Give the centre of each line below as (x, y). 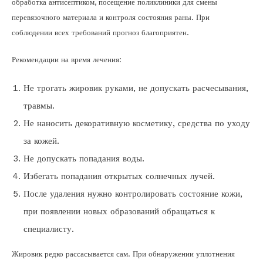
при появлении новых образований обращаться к (119, 212)
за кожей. (41, 141)
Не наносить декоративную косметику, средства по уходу (137, 124)
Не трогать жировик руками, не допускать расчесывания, (136, 88)
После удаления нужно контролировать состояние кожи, (133, 194)
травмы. (39, 106)
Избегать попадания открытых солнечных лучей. (119, 176)
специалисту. (49, 229)
